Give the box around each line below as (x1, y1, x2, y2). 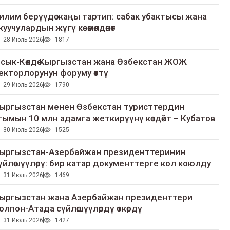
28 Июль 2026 (3, 36, 43, 44)
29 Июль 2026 (3, 81, 43, 89)
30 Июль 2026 (3, 126, 43, 134)
